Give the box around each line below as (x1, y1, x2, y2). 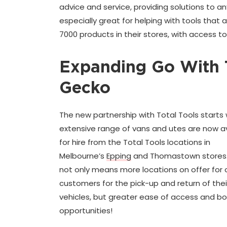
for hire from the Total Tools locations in (59, 136, 210, 147)
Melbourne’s (59, 150, 106, 161)
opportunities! (59, 205, 112, 216)
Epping (106, 150, 131, 161)
